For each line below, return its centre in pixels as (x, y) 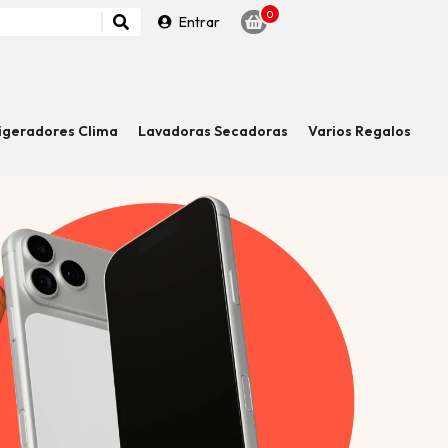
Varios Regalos (359, 130)
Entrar (199, 21)
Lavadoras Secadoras (213, 130)
